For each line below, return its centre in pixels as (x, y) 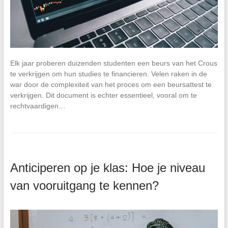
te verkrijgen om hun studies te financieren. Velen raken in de (108, 74)
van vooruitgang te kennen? (84, 185)
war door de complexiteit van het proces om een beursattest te (111, 84)
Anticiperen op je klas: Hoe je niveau (107, 167)
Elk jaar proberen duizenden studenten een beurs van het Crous (113, 63)
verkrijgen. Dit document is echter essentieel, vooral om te (103, 95)
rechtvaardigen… (38, 106)
